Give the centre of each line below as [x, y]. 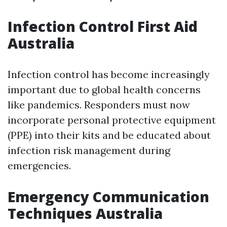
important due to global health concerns [104, 89]
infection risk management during [89, 150]
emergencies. [39, 165]
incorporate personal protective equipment [112, 120]
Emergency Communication [108, 197]
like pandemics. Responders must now [99, 105]
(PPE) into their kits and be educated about [109, 135]
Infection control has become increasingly [109, 74]
